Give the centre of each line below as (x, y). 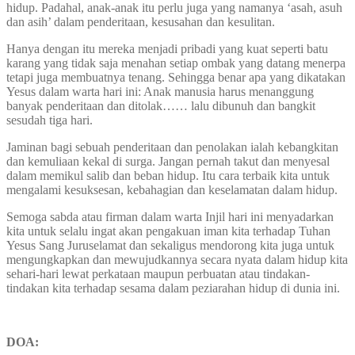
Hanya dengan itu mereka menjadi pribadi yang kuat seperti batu (167, 49)
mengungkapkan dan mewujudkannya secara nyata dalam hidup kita (177, 260)
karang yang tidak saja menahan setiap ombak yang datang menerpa (176, 63)
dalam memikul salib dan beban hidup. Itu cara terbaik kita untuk (168, 176)
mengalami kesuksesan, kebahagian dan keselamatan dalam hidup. (172, 190)
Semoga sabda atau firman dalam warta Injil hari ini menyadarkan (170, 217)
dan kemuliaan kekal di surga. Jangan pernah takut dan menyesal (168, 162)
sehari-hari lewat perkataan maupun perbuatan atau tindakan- (158, 274)
